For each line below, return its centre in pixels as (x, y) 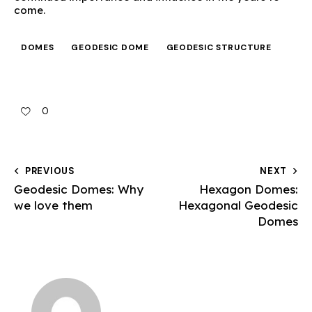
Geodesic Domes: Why (79, 189)
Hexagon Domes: (249, 189)
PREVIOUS (50, 171)
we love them (53, 205)
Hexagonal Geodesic (238, 205)
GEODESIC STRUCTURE (219, 48)
